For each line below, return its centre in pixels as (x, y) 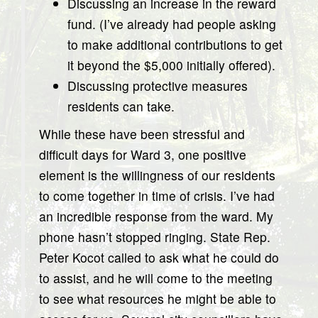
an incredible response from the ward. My (156, 216)
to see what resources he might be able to (158, 298)
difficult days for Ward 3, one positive (143, 154)
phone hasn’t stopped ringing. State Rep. (155, 237)
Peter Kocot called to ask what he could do (159, 257)
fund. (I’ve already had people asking (172, 24)
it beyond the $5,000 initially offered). (171, 65)
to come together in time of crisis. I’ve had (157, 196)
